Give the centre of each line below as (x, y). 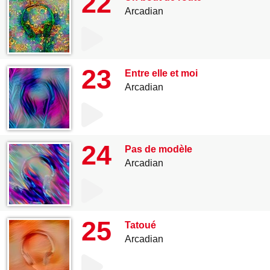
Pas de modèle (159, 149)
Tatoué (140, 225)
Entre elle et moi (161, 73)
